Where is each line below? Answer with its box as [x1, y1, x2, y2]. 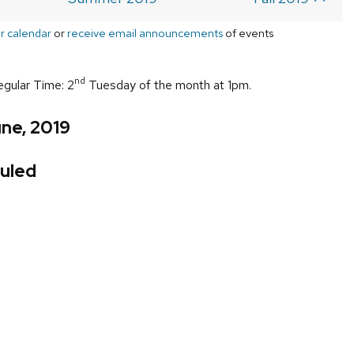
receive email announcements [66, 25, 223, 41]
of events [222, 25, 273, 41]
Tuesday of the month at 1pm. [85, 77, 251, 94]
